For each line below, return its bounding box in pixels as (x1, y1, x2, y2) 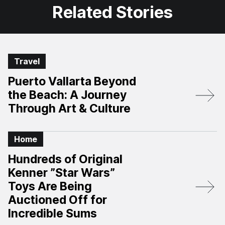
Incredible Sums (8, 206, 97, 220)
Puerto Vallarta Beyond (8, 74, 136, 88)
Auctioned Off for (8, 193, 107, 207)
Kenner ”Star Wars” (8, 166, 115, 180)
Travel (14, 56, 40, 66)
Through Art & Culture (8, 101, 131, 116)
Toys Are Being (8, 179, 92, 193)
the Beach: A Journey (8, 88, 127, 102)
